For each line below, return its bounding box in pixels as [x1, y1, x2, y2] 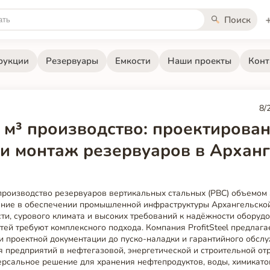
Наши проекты [167, 54, 231, 67]
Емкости [115, 54, 151, 67]
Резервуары [45, 54, 98, 67]
